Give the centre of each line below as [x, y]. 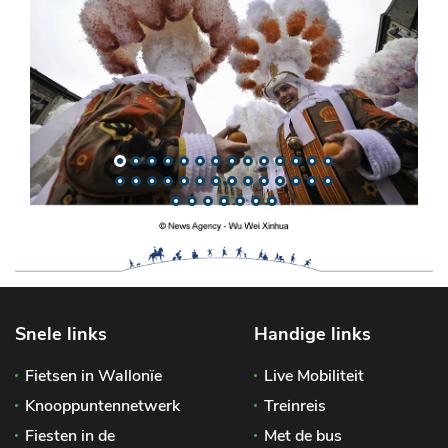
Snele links [61, 333]
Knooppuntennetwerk [102, 405]
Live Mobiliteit [314, 375]
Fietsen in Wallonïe [93, 375]
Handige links [312, 333]
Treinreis [295, 405]
